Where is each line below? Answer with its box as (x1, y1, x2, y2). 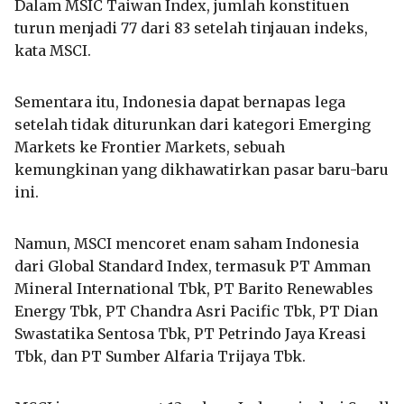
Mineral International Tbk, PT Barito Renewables (14, 279, 373, 298)
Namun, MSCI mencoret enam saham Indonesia (14, 234, 359, 252)
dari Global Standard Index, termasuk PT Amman (14, 256, 371, 275)
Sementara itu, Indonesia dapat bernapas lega (14, 92, 345, 111)
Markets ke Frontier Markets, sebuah (14, 137, 285, 156)
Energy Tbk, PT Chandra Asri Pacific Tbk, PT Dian (14, 301, 378, 320)
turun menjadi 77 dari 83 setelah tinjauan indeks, (14, 18, 368, 37)
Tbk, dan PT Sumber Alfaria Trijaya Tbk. (14, 346, 306, 365)
